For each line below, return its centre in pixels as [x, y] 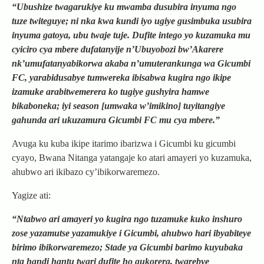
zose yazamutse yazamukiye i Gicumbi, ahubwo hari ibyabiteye [131, 233]
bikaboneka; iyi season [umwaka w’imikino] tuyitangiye [118, 106]
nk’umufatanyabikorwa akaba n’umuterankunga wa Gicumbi [131, 64]
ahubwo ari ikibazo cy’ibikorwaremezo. [86, 172]
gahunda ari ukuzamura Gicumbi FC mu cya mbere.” [116, 120]
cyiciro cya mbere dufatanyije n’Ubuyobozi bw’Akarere [118, 49]
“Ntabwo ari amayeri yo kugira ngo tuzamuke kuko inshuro [127, 219]
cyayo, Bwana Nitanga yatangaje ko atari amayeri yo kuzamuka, [132, 158]
